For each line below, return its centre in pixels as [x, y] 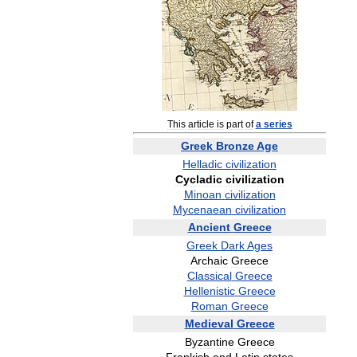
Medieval [209, 324]
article [201, 124]
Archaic [209, 261]
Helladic [202, 164]
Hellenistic [209, 291]
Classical [209, 276]
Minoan [202, 194]
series [278, 124]
